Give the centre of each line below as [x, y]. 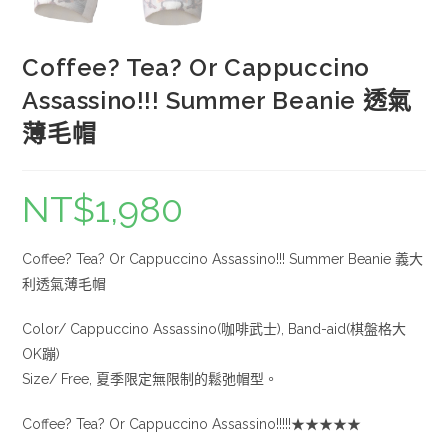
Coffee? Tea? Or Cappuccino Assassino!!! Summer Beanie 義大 [223, 259]
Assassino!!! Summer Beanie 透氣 [217, 101]
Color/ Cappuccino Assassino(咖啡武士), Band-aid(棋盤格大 [214, 329]
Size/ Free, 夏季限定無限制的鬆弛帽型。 [150, 379]
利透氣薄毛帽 [64, 284]
